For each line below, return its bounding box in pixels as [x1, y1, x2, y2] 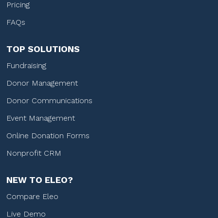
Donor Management [6, 78, 78, 88]
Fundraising [6, 61, 47, 71]
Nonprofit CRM [6, 148, 62, 158]
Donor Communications [6, 96, 93, 106]
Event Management [6, 113, 75, 123]
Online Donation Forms [6, 131, 90, 141]
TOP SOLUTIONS [6, 44, 80, 54]
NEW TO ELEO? [6, 175, 73, 185]
